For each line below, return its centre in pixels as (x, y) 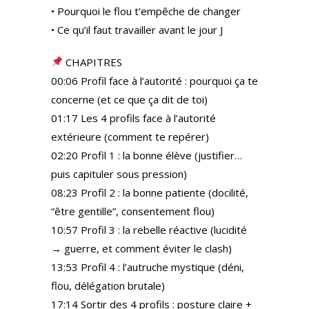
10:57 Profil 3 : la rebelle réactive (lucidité (149, 229)
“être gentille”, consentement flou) (133, 211)
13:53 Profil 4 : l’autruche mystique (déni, (148, 267)
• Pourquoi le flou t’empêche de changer (146, 11)
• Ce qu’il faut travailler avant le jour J (137, 29)
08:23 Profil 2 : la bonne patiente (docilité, (150, 192)
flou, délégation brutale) (108, 285)
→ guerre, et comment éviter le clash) (141, 248)
